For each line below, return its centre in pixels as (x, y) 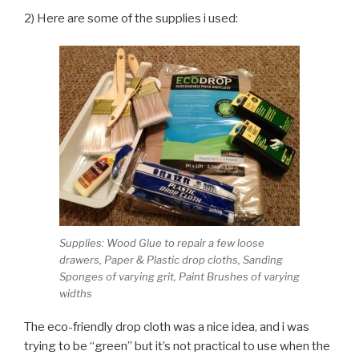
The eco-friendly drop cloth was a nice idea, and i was (167, 327)
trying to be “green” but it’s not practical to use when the (177, 347)
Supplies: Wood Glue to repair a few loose (162, 242)
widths (76, 293)
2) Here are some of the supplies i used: (131, 18)
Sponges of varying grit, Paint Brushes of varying (179, 276)
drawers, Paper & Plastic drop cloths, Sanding (171, 259)
